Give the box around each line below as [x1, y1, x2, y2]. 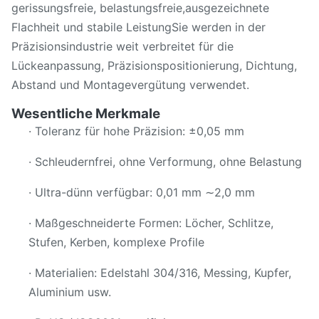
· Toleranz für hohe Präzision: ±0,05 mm [28, 124, 244, 138]
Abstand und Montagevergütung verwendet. [11, 78, 249, 92]
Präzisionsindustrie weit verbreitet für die [11, 39, 234, 53]
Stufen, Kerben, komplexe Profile [28, 235, 204, 249]
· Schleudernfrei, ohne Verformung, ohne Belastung [28, 155, 302, 169]
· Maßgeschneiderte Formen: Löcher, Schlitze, [28, 216, 273, 230]
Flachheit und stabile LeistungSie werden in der [11, 20, 266, 34]
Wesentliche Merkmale [11, 105, 160, 122]
